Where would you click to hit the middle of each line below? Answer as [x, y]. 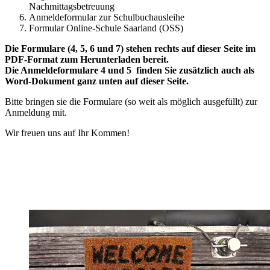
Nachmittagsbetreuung [72, 7]
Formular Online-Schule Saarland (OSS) [107, 28]
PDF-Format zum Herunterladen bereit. [87, 60]
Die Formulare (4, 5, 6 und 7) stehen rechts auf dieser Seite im [130, 49]
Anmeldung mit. [36, 113]
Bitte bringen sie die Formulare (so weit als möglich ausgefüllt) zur [131, 102]
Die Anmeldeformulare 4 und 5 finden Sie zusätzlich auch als [130, 71]
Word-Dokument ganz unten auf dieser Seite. [98, 81]
